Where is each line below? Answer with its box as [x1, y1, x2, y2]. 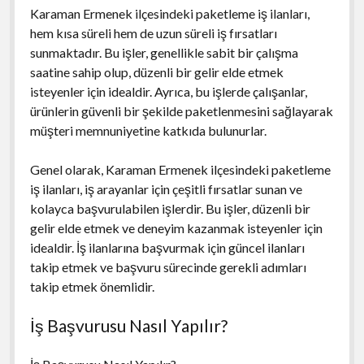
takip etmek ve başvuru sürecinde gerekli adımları [29, 258, 306, 275]
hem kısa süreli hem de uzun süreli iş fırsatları [29, 24, 277, 41]
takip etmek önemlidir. [29, 278, 154, 294]
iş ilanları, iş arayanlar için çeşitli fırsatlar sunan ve [29, 180, 302, 197]
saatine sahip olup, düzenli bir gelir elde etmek [29, 63, 284, 80]
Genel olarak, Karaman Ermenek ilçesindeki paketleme [29, 161, 331, 177]
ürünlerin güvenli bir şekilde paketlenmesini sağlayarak [29, 102, 333, 119]
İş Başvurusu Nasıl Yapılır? [29, 314, 227, 336]
